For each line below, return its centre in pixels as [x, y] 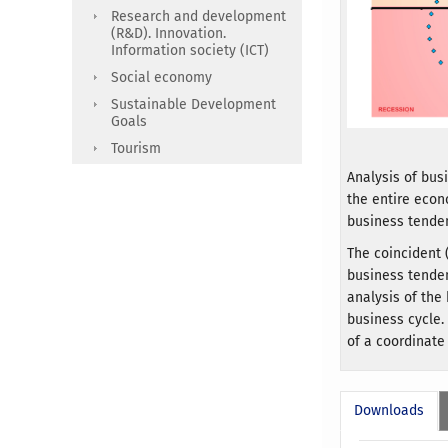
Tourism [136, 148]
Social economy [161, 77]
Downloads [389, 411]
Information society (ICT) [190, 50]
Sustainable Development [193, 104]
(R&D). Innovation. [168, 33]
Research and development [198, 16]
